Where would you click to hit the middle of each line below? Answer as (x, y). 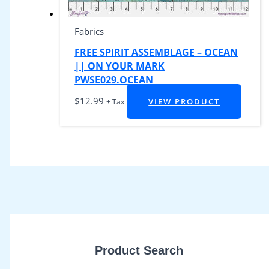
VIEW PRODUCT (184, 102)
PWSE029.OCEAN (114, 80)
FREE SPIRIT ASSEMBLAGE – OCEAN (156, 52)
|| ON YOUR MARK (120, 66)
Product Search (139, 250)
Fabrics (89, 31)
